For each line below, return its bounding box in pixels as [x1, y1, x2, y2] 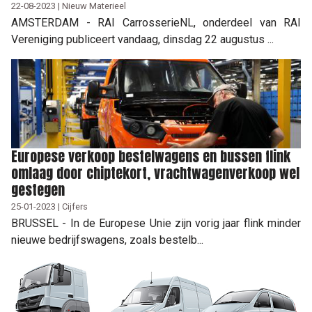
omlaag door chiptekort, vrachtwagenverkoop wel [11, 162, 299, 184]
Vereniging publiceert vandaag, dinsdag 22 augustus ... [11, 32, 274, 46]
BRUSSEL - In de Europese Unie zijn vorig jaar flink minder [11, 216, 301, 230]
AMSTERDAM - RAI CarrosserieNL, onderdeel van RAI [11, 15, 301, 29]
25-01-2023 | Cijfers [11, 201, 88, 212]
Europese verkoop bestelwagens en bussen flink [11, 145, 290, 167]
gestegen [11, 178, 65, 201]
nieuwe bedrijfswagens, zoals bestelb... [11, 233, 203, 247]
